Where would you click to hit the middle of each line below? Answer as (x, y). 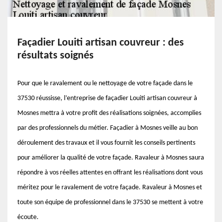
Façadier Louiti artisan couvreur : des (101, 43)
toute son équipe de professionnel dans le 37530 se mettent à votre (110, 202)
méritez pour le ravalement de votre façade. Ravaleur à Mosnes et (110, 188)
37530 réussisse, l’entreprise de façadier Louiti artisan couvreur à (107, 98)
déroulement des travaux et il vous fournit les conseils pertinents (106, 143)
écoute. (28, 217)
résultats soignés (55, 56)
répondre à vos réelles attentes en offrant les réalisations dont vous (110, 173)
